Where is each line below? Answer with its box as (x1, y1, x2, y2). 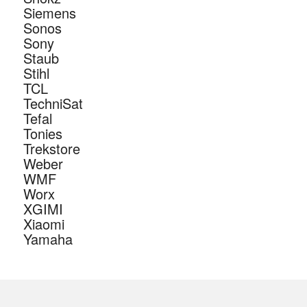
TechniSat (23, 93, 83, 114)
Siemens (23, 3, 76, 23)
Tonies (23, 123, 62, 144)
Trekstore (23, 138, 80, 159)
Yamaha (23, 229, 73, 249)
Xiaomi (23, 214, 64, 234)
